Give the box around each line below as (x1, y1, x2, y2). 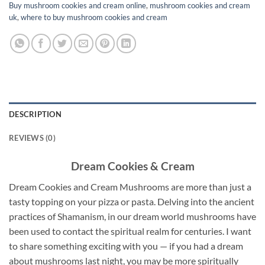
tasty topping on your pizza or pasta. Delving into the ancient (9, 195, 254, 207)
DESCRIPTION (9, 109, 62, 119)
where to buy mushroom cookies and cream (21, 12, 167, 22)
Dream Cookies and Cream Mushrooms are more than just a (9, 180, 251, 192)
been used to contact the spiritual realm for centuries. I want (9, 225, 251, 237)
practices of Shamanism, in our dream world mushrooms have (9, 210, 256, 222)
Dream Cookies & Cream (70, 159, 195, 173)
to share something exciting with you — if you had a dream (9, 240, 243, 251)
